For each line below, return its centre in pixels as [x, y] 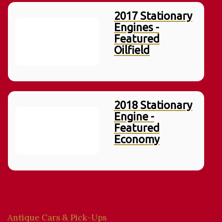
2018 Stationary [153, 105]
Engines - [137, 27]
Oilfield [132, 50]
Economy [137, 139]
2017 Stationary [153, 16]
